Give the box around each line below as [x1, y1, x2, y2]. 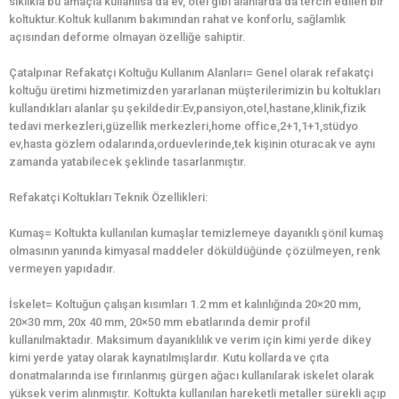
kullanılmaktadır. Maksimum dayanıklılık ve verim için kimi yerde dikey [9, 333, 370, 347]
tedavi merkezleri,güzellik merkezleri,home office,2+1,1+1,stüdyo [9, 119, 358, 134]
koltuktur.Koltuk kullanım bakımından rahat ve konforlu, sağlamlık [9, 12, 346, 27]
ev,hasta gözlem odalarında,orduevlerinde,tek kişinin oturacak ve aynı [9, 137, 375, 151]
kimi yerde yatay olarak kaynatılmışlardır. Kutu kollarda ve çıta [9, 351, 329, 365]
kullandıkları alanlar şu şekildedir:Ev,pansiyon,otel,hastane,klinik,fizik [9, 102, 366, 116]
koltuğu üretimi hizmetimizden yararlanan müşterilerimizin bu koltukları [9, 84, 380, 98]
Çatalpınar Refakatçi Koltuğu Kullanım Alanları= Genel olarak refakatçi [9, 66, 373, 80]
